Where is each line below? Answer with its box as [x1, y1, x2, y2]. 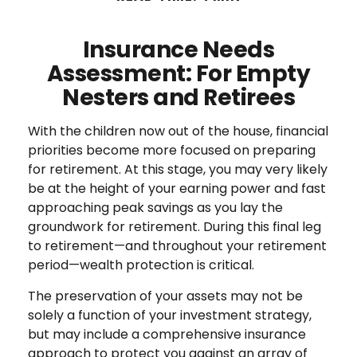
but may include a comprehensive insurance [28, 325, 306, 343]
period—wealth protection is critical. [28, 256, 254, 274]
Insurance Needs [82, 34, 275, 65]
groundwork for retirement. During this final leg [28, 218, 321, 236]
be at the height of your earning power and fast [28, 179, 326, 198]
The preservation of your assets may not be [28, 287, 303, 305]
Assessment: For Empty [46, 58, 311, 89]
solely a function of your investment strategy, [28, 306, 312, 324]
